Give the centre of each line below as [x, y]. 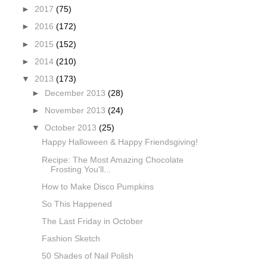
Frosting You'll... [81, 169]
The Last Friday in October [93, 221]
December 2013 [76, 94]
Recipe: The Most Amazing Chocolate [113, 160]
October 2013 [72, 128]
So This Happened [77, 204]
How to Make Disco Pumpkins [98, 187]
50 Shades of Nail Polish [88, 256]
